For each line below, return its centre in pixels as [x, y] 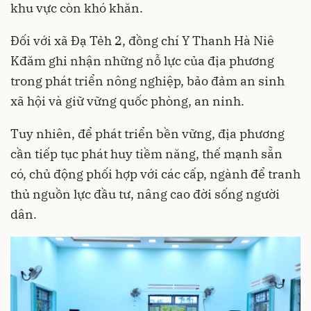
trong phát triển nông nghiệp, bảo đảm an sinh [148, 81]
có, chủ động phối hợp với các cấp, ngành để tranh [155, 174]
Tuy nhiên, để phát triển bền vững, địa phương [148, 134]
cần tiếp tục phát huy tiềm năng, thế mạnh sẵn [146, 154]
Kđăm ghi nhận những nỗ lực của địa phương [142, 61]
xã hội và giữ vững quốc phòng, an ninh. [127, 101]
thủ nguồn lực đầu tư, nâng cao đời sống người [145, 194]
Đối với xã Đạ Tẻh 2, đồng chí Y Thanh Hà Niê [142, 41]
